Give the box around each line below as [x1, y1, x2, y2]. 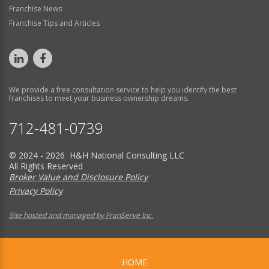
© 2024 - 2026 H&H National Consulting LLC [9, 149, 184, 161]
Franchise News [9, 3, 62, 14]
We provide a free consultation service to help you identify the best [9, 84, 237, 95]
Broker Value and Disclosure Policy [9, 171, 148, 183]
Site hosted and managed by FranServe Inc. [9, 210, 153, 220]
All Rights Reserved [9, 160, 83, 172]
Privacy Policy [9, 184, 62, 196]
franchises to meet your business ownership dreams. [9, 92, 189, 103]
